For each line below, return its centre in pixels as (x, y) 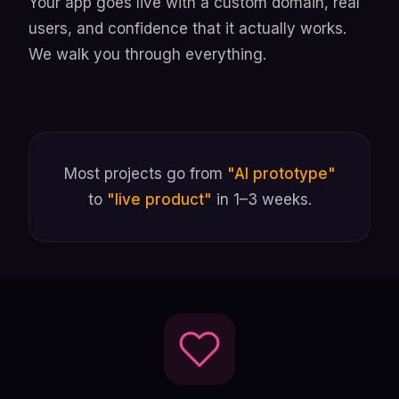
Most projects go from (145, 173)
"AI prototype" (281, 173)
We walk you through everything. (147, 54)
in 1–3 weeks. (261, 199)
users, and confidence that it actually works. (187, 28)
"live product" (159, 199)
